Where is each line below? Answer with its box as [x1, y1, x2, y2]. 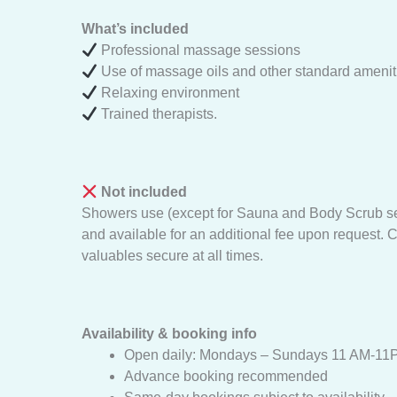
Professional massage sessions [97, 43, 301, 58]
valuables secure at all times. [82, 248, 263, 263]
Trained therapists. [97, 106, 218, 121]
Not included [97, 184, 188, 199]
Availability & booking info [82, 326, 257, 341]
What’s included [82, 21, 189, 36]
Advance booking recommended [124, 369, 328, 384]
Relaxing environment [97, 85, 240, 100]
